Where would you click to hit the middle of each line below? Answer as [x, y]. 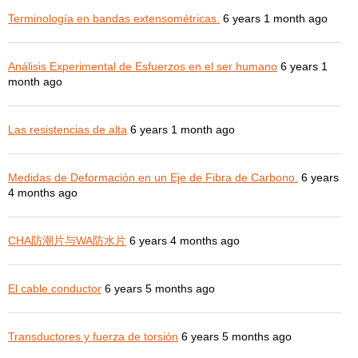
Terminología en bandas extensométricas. [114, 18]
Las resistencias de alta [68, 129]
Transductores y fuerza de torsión [93, 336]
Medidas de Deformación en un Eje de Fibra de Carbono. [153, 177]
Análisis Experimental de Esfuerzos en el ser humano [143, 66]
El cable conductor [55, 288]
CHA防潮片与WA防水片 [67, 240]
